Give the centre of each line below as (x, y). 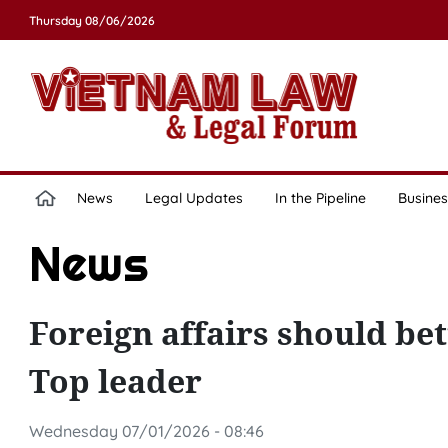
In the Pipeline (320, 198)
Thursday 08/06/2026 (91, 20)
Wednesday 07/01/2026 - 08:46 (146, 431)
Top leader (115, 380)
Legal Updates (193, 198)
